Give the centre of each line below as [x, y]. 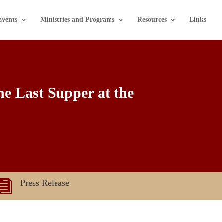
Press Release [45, 183]
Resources [152, 20]
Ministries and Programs [77, 20]
